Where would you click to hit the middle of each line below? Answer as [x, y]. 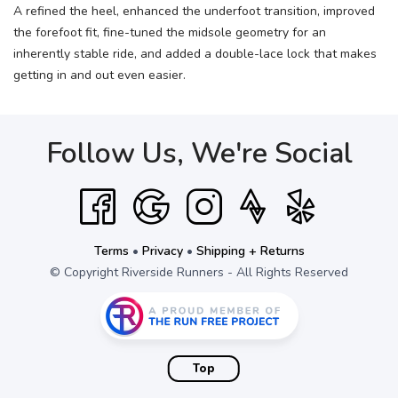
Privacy [162, 251]
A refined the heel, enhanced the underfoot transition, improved [194, 11]
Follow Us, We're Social [199, 153]
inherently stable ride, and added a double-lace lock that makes [195, 53]
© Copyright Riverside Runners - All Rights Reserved [199, 272]
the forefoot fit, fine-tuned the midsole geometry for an [170, 32]
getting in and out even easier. [99, 75]
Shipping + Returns [250, 251]
